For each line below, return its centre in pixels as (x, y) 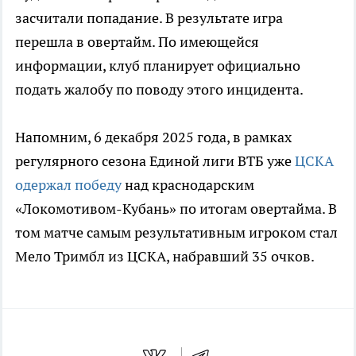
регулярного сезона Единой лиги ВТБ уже (155, 161)
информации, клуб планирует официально (158, 66)
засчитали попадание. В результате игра (149, 18)
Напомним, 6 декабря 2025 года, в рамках (153, 137)
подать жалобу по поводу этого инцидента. (159, 90)
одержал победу (68, 185)
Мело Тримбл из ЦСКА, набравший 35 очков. (165, 257)
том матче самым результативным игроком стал (176, 233)
